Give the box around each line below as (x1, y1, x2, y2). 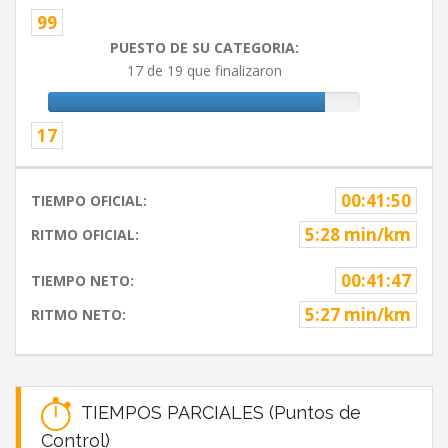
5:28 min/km (305, 223, 411, 247)
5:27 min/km (305, 303, 411, 327)
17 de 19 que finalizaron (126, 61, 282, 81)
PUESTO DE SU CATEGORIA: (109, 38, 299, 58)
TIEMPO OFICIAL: (31, 191, 147, 211)
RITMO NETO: (31, 305, 126, 325)
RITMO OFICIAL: (31, 225, 139, 245)
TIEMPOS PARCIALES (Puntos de (71, 401, 361, 423)
